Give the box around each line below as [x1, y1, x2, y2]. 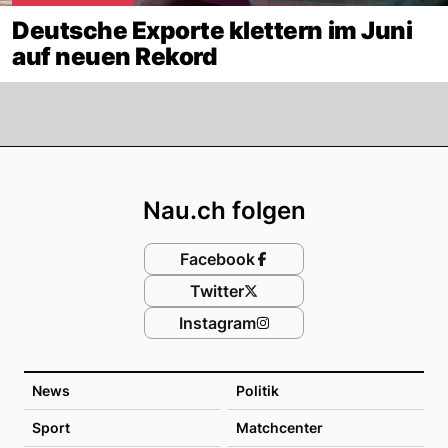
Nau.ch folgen [142, 195, 306, 225]
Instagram [178, 312, 256, 333]
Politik [236, 381, 279, 399]
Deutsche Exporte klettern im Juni [12, 15, 413, 45]
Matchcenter [236, 418, 323, 436]
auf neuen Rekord [12, 41, 217, 71]
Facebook [179, 248, 255, 269]
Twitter [190, 280, 244, 301]
